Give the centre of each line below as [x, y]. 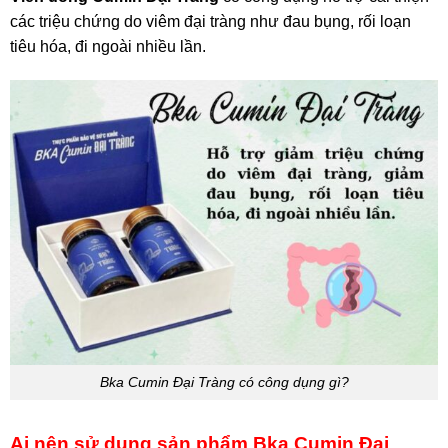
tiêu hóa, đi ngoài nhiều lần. [108, 47]
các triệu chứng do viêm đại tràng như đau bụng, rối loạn [210, 22]
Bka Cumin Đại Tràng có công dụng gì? [224, 382]
